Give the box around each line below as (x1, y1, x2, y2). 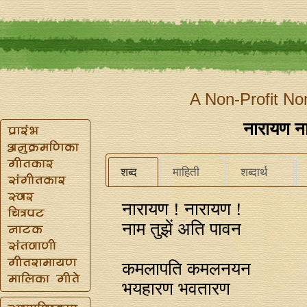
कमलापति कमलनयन (122, 258, 251, 279)
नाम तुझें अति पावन (122, 219, 242, 239)
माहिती (173, 165, 200, 179)
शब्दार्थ (240, 165, 267, 179)
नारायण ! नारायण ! (122, 199, 243, 219)
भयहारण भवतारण (122, 278, 231, 299)
